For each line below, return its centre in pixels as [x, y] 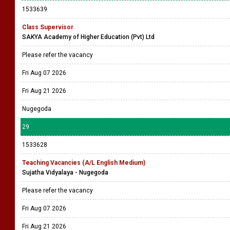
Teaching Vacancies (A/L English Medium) [84, 163]
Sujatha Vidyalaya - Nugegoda [65, 172]
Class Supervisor [48, 27]
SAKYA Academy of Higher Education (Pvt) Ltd [88, 37]
